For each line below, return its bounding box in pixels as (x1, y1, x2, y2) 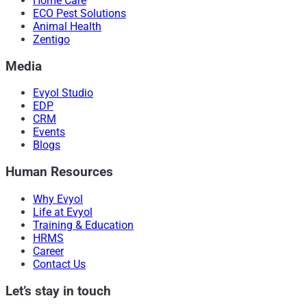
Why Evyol (33, 192, 83, 206)
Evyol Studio (33, 86, 93, 100)
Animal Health (33, 19, 101, 33)
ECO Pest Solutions (33, 6, 126, 20)
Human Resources (5, 164, 113, 180)
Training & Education (33, 218, 134, 232)
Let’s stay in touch (5, 283, 111, 299)
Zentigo (33, 32, 70, 46)
